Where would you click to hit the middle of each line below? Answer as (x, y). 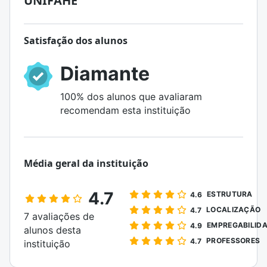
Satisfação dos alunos (76, 41)
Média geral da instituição (86, 163)
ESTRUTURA (230, 194)
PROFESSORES (233, 240)
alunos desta (52, 230)
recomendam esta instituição (125, 110)
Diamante (105, 74)
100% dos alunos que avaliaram (131, 97)
